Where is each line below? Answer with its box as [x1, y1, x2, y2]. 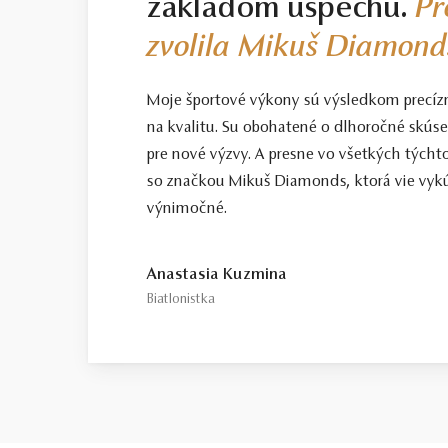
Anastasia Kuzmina [146, 267, 287, 284]
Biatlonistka [146, 293, 215, 308]
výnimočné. [146, 201, 227, 218]
